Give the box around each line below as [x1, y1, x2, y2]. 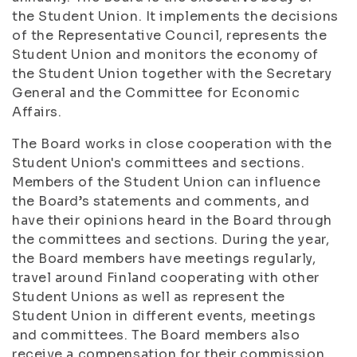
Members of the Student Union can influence [12, 174, 321, 190]
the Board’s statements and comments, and [12, 193, 310, 210]
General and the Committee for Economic [12, 84, 300, 101]
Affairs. [12, 104, 62, 120]
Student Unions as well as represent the [12, 288, 285, 305]
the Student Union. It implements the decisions [12, 8, 339, 25]
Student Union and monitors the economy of [12, 46, 319, 63]
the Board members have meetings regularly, [12, 250, 316, 267]
